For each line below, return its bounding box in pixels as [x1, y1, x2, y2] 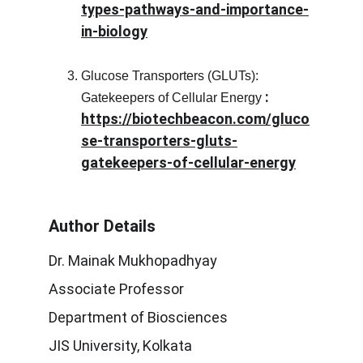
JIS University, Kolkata [49, 337, 192, 354]
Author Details [49, 216, 156, 236]
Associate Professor [49, 280, 184, 297]
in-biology [81, 23, 147, 40]
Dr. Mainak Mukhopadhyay [49, 252, 217, 269]
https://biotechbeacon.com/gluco [81, 110, 310, 127]
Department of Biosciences [49, 309, 228, 326]
